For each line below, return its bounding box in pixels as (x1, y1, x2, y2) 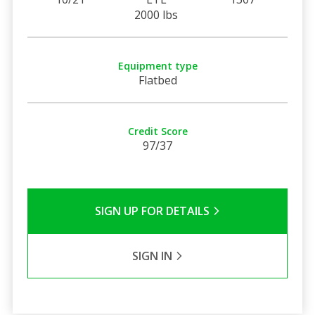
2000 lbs (134, 6, 179, 22)
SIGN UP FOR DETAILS (94, 202, 212, 219)
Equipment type (117, 58, 198, 72)
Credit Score (127, 124, 188, 138)
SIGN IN (131, 247, 175, 264)
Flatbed (138, 72, 177, 88)
